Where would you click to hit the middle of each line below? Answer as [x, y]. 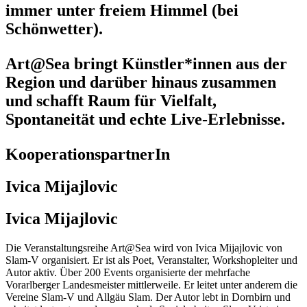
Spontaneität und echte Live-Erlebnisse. [145, 120]
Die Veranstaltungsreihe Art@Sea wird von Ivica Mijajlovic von [144, 247]
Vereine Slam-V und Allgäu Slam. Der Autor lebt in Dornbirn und [148, 297]
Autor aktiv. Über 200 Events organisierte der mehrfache [128, 272]
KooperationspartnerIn [88, 155]
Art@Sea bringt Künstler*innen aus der [146, 64]
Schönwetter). [54, 29]
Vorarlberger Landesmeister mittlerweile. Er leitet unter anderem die [151, 284]
